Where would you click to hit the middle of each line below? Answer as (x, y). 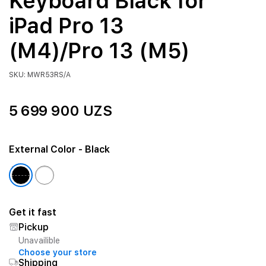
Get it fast (32, 212)
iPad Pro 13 (66, 26)
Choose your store (57, 252)
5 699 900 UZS (60, 111)
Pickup (33, 227)
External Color (42, 149)
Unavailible (39, 240)
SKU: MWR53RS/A (39, 75)
